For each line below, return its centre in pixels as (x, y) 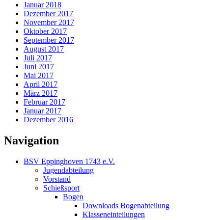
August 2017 (44, 49)
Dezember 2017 (48, 14)
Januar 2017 (42, 111)
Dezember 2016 (48, 120)
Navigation (31, 141)
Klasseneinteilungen (114, 215)
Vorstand (57, 179)
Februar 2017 (44, 102)
